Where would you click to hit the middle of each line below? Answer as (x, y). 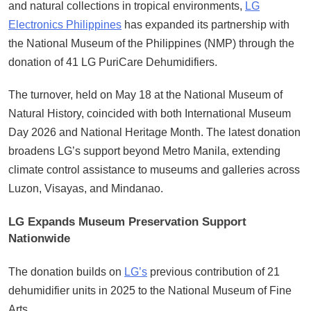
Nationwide (39, 238)
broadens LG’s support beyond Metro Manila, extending (144, 151)
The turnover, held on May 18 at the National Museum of (145, 95)
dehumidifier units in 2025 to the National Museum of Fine (150, 291)
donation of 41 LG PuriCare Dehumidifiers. (113, 62)
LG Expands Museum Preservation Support (127, 221)
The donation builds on (66, 272)
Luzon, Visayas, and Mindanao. (86, 189)
